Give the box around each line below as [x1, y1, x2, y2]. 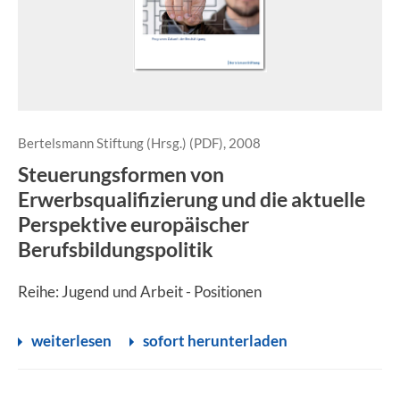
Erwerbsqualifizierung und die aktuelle [18, 187, 365, 212]
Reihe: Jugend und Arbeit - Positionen [18, 282, 262, 301]
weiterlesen [31, 331, 112, 350]
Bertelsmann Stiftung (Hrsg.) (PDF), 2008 [18, 135, 261, 151]
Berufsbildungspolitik [18, 237, 213, 262]
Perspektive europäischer [18, 212, 249, 237]
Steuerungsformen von [18, 162, 224, 187]
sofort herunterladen [143, 331, 287, 350]
